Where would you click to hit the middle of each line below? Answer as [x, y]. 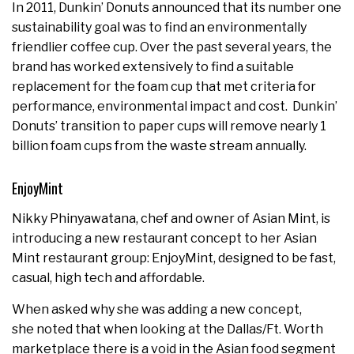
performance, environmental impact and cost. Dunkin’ [175, 107]
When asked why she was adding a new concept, [157, 310]
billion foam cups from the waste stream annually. [159, 146]
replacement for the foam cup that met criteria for [164, 87]
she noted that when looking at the [119, 330]
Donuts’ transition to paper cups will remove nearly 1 [169, 126]
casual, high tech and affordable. [109, 278]
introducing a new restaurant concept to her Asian [164, 239]
